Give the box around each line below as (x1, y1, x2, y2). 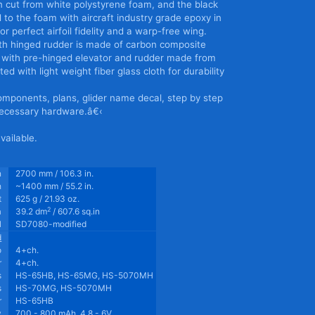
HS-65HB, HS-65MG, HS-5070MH (15, 270, 154, 281)
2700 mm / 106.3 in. (15, 168, 94, 179)
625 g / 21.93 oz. (15, 193, 80, 204)
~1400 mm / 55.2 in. (15, 181, 94, 191)
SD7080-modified (15, 219, 87, 229)
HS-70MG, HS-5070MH (15, 283, 112, 293)
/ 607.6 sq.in (53, 206, 101, 217)
